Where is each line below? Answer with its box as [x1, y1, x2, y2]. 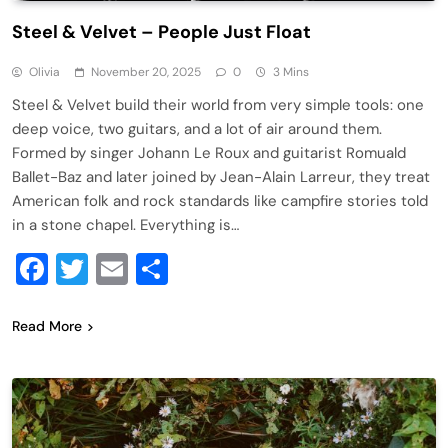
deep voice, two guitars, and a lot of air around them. [12, 118, 382, 139]
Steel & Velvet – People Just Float [12, 19, 311, 44]
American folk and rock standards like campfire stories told [12, 190, 428, 211]
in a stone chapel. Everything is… [12, 214, 239, 235]
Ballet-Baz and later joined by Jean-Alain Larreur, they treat [12, 166, 430, 187]
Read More [12, 316, 82, 335]
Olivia [29, 63, 60, 80]
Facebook [48, 247, 191, 290]
